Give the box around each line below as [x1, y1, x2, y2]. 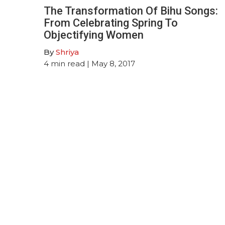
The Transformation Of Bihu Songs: [44, 4, 218, 17]
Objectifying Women [44, 28, 144, 41]
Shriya [56, 47, 79, 57]
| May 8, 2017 [85, 58, 135, 68]
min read [51, 58, 85, 68]
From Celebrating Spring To [44, 16, 178, 29]
